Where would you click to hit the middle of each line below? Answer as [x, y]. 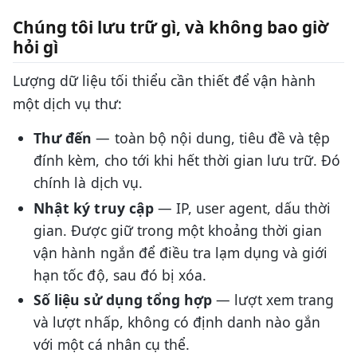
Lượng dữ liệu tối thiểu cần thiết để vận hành [164, 80]
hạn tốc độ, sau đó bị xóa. [120, 275]
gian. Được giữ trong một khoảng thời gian [178, 230]
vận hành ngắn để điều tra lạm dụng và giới [181, 252]
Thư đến [63, 138]
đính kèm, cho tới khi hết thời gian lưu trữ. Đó [187, 161]
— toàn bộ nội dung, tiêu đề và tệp [211, 138]
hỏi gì [36, 47]
